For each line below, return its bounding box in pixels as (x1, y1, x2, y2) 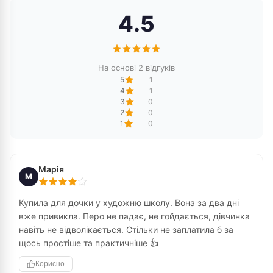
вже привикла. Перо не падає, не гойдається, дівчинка (19, 211, 250, 221)
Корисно (35, 260, 65, 268)
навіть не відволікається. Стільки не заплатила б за (19, 224, 233, 235)
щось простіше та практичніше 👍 (19, 238, 158, 248)
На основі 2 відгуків (98, 63, 175, 73)
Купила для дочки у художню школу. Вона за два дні (19, 197, 239, 208)
